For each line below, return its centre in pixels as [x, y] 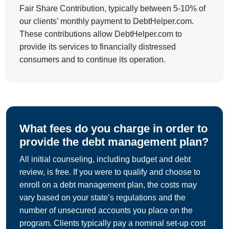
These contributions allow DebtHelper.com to [101, 34]
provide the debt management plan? [114, 142]
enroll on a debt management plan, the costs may [108, 185]
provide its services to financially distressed [98, 47]
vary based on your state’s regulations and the [102, 198]
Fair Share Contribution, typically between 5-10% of [112, 9]
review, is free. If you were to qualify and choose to [110, 172]
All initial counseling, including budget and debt [105, 159]
